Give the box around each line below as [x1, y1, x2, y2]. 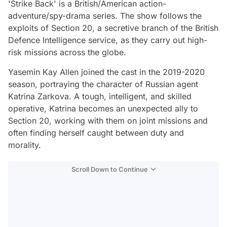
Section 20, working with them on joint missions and [8, 116, 208, 126]
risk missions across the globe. [8, 47, 126, 58]
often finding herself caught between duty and [8, 128, 184, 138]
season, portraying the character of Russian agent [8, 79, 198, 90]
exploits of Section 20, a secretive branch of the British [8, 23, 218, 33]
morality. [8, 140, 41, 150]
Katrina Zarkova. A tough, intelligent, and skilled [8, 91, 192, 102]
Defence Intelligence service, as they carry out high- [8, 35, 207, 46]
